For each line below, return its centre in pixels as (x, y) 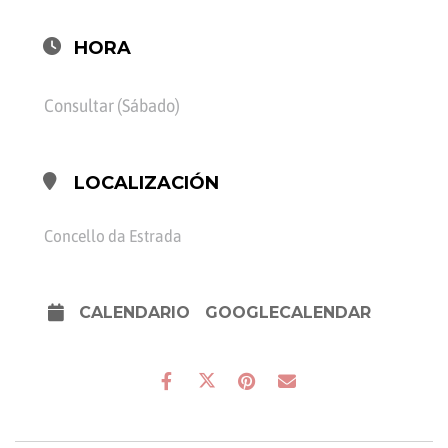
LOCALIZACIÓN (146, 183)
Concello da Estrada (113, 236)
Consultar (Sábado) (112, 106)
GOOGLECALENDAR (288, 313)
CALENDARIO (134, 313)
